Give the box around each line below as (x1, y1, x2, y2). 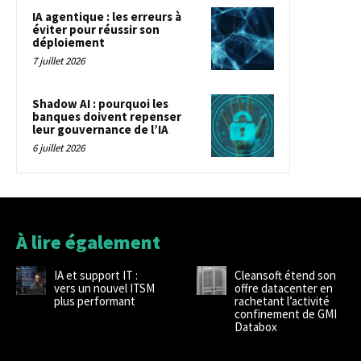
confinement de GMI (234, 305, 337, 322)
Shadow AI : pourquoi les (32, 95, 168, 111)
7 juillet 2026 (32, 53, 85, 68)
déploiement (32, 34, 105, 50)
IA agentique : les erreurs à (32, 8, 181, 24)
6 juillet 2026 (32, 140, 85, 155)
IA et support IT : (53, 267, 138, 283)
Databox (234, 318, 277, 334)
